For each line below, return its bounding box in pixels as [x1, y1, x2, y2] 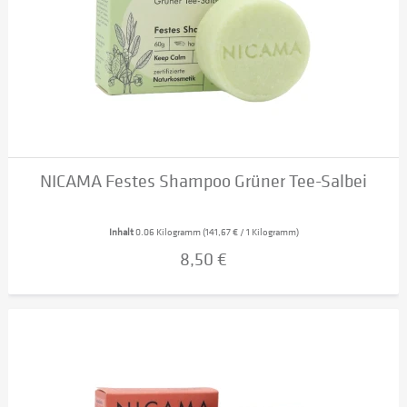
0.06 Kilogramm [134, 225, 203, 240]
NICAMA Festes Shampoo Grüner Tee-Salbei [40, 170, 368, 194]
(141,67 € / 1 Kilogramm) [202, 225, 299, 240]
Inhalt [108, 225, 135, 240]
